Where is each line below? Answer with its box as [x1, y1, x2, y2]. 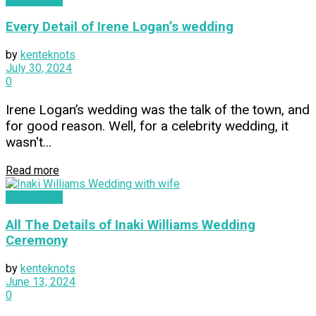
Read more [6, 164, 59, 178]
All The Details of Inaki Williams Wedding [6, 217, 255, 233]
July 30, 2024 [6, 61, 72, 75]
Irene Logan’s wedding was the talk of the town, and [6, 102, 310, 119]
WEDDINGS [6, 190, 63, 205]
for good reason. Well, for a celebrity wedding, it [6, 118, 288, 135]
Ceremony [6, 232, 68, 248]
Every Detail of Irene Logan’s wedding [6, 19, 233, 35]
